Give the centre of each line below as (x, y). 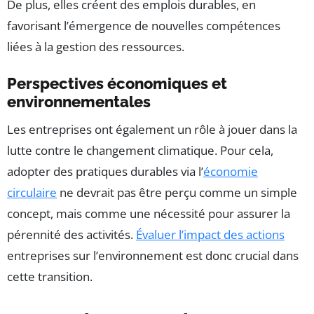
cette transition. (50, 276)
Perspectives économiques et (117, 83)
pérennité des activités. (71, 234)
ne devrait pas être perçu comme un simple (177, 192)
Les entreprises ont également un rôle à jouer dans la (152, 129)
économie (231, 171)
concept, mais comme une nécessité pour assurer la (149, 213)
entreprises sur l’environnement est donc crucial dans (153, 255)
